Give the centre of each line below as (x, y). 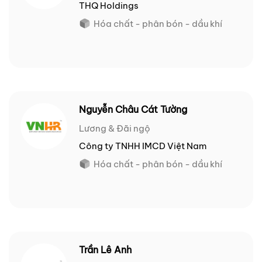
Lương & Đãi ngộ (115, 129)
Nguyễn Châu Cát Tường (133, 110)
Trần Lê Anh (105, 250)
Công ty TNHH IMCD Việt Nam (143, 146)
